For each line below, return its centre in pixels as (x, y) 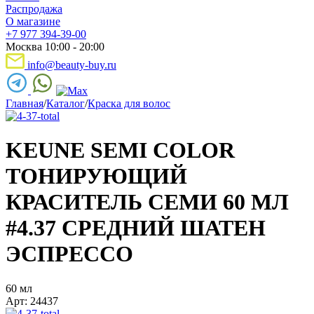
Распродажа (34, 8)
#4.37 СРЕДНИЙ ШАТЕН (136, 228)
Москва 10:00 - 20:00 (55, 46)
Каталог (66, 103)
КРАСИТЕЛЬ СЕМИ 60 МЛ (147, 202)
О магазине (33, 21)
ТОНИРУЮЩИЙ (96, 176)
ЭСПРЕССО (69, 254)
